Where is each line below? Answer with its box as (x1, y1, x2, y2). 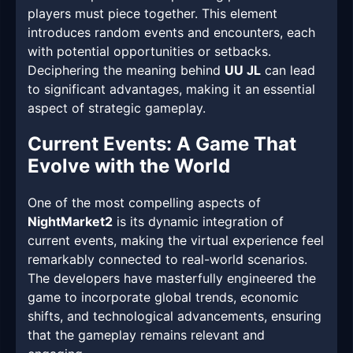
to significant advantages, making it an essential (28, 81, 315, 98)
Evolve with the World (28, 154, 230, 178)
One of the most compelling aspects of (28, 195, 261, 211)
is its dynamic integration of (113, 214, 284, 230)
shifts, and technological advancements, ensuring (28, 308, 321, 325)
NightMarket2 (28, 214, 113, 230)
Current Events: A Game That (28, 132, 296, 156)
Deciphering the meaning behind (28, 62, 225, 79)
